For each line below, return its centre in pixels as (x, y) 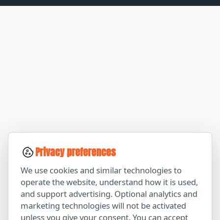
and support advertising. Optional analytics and (109, 194)
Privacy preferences (76, 152)
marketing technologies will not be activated (103, 206)
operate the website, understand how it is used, (109, 182)
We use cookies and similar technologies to (101, 170)
